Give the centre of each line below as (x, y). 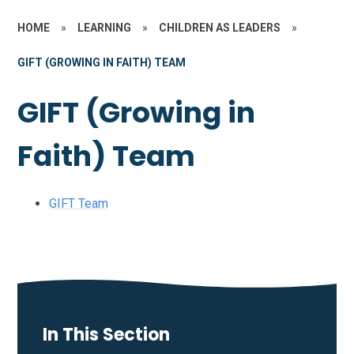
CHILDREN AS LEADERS (220, 27)
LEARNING (105, 27)
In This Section (107, 335)
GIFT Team (79, 204)
